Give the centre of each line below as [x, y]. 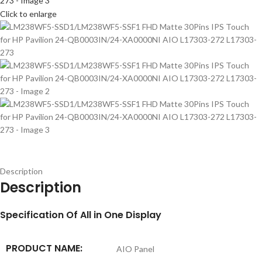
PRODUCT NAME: [44, 248]
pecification [35, 215]
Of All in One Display [114, 215]
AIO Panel [135, 249]
